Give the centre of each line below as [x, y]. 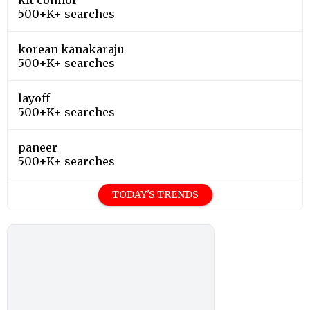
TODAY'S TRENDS [155, 194]
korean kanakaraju [71, 49]
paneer [38, 147]
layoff [34, 98]
